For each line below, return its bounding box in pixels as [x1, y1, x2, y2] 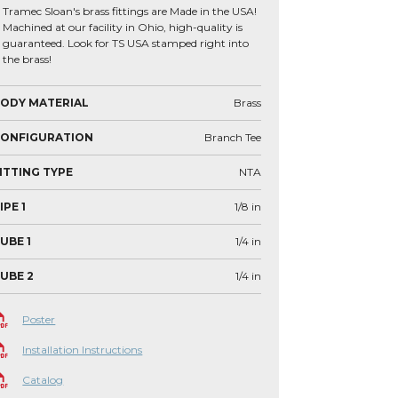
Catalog [22, 373, 64, 386]
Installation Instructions [22, 343, 143, 356]
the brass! [3, 52, 52, 66]
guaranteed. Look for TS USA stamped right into [3, 36, 250, 50]
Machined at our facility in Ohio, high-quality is [3, 20, 243, 34]
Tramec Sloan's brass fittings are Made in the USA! [3, 4, 258, 18]
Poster [22, 313, 56, 326]
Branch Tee [204, 131, 261, 144]
